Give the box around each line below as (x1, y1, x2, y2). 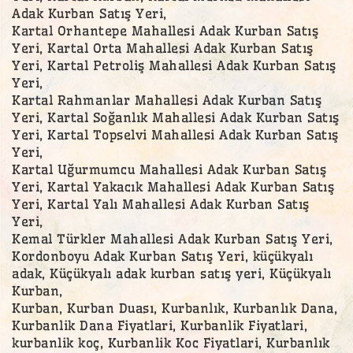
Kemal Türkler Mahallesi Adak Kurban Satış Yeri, (12, 230, 333, 247)
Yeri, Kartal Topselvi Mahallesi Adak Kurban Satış (12, 126, 339, 143)
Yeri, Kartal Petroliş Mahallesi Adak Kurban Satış (12, 57, 336, 73)
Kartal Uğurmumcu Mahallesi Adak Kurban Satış (12, 161, 326, 177)
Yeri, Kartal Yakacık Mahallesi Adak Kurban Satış (12, 178, 334, 195)
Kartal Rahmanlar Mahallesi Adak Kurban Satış (12, 91, 321, 108)
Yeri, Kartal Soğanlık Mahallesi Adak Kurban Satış (12, 109, 340, 125)
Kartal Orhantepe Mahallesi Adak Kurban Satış (12, 22, 318, 39)
